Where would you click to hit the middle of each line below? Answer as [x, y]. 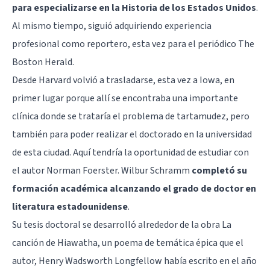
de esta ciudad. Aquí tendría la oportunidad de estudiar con [130, 152]
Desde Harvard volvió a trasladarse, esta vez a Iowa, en [123, 80]
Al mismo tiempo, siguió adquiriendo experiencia [112, 26]
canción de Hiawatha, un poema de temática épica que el [128, 243]
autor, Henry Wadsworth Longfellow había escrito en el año [134, 261]
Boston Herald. [43, 62]
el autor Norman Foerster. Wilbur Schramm [102, 170]
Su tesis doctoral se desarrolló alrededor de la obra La [122, 224]
